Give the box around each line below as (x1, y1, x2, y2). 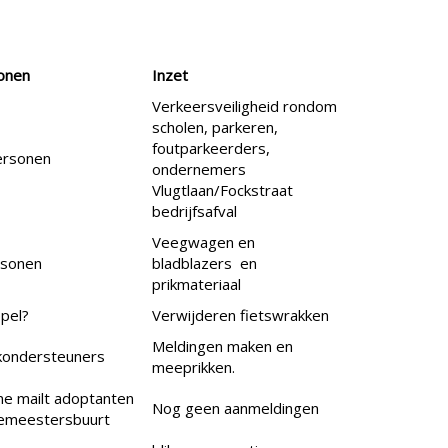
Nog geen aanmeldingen (152, 398, 319, 419)
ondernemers (152, 159, 246, 180)
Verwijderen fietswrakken (152, 305, 329, 326)
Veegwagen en (152, 232, 255, 253)
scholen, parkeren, (152, 117, 278, 138)
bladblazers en (152, 253, 257, 274)
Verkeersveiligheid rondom (152, 96, 337, 117)
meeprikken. (152, 357, 235, 378)
